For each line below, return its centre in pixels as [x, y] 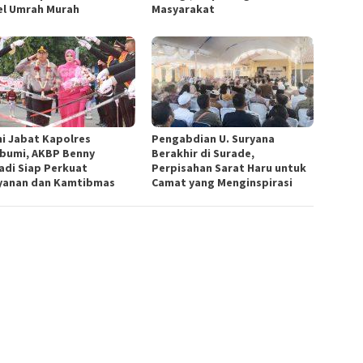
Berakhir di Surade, [203, 154]
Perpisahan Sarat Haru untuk [229, 168]
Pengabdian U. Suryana [214, 139]
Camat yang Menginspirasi [222, 183]
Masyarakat [184, 9]
